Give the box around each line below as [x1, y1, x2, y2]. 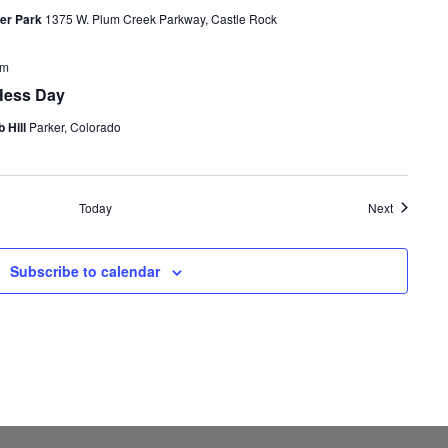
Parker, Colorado [28, 117, 121, 135]
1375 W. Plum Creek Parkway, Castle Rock [44, 9, 277, 27]
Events [392, 197, 430, 215]
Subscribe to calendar [9, 260, 160, 281]
